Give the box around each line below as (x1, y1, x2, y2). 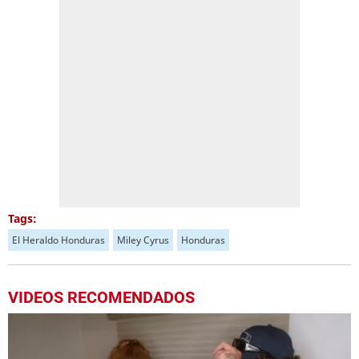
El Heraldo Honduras (12, 233, 105, 247)
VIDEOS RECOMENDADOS (8, 288, 195, 307)
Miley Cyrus (117, 233, 169, 247)
